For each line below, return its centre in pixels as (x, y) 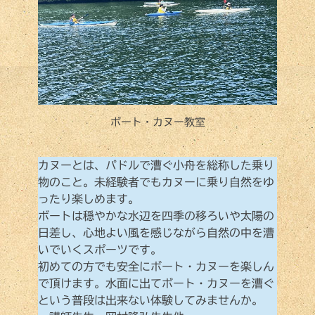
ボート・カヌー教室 (157, 122)
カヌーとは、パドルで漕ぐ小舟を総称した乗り (156, 165)
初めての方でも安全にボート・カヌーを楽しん (156, 266)
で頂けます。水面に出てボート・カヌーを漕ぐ (156, 283)
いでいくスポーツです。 (100, 249)
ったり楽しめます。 (89, 199)
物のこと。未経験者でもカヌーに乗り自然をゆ (156, 182)
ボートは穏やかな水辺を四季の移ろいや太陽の (156, 216)
